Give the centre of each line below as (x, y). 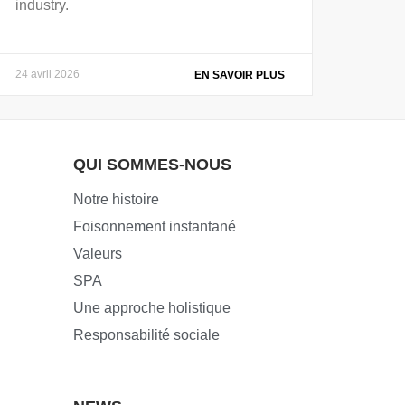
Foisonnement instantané (154, 227)
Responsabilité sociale (146, 335)
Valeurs (97, 254)
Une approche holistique (151, 308)
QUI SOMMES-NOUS (152, 165)
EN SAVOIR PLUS (240, 75)
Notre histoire (116, 200)
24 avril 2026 (47, 74)
